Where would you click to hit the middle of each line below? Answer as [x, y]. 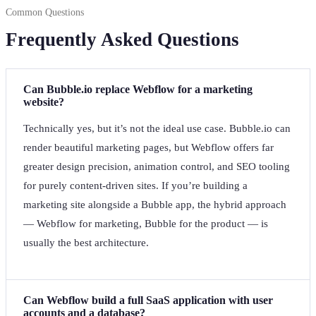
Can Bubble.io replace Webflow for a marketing [138, 90]
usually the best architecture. [86, 243]
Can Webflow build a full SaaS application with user [148, 300]
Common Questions [45, 13]
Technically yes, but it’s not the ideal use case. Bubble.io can [157, 129]
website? [44, 102]
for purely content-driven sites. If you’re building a [135, 186]
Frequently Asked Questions [122, 40]
